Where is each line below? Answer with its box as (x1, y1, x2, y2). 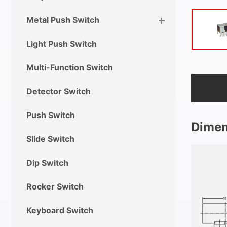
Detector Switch (26, 86, 91, 96)
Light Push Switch (26, 38, 97, 49)
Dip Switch (26, 157, 68, 168)
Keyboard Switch (26, 205, 93, 215)
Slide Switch (26, 133, 74, 144)
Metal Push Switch (26, 14, 99, 25)
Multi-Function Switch (26, 62, 113, 72)
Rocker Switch (26, 181, 84, 192)
